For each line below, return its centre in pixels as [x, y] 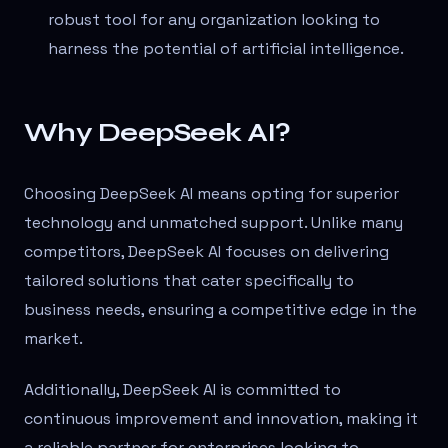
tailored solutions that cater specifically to [189, 281]
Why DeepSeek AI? [157, 133]
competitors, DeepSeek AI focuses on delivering [206, 252]
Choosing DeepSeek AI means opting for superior [211, 194]
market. [53, 339]
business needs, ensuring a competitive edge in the [220, 310]
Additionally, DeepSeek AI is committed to [182, 390]
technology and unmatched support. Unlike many [213, 223]
